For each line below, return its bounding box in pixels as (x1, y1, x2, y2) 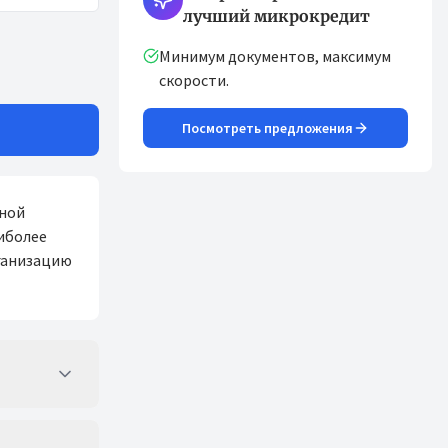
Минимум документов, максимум (159, 46, 391, 66)
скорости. (159, 70, 229, 90)
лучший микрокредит (183, 6, 370, 26)
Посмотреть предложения (182, 119, 353, 137)
